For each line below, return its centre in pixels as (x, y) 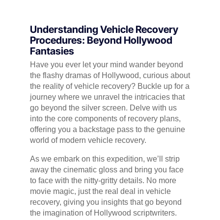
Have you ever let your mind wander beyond (106, 65)
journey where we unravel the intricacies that (107, 97)
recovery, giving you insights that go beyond (106, 202)
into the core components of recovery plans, (105, 119)
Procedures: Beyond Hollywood (101, 41)
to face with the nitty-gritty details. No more (103, 181)
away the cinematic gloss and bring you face (107, 170)
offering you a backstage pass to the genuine (107, 130)
